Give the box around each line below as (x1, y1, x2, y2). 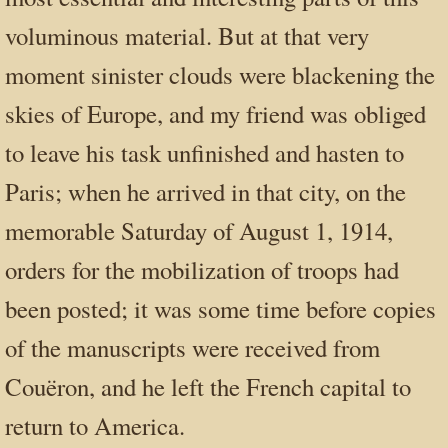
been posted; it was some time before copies (5, 291, 436, 325)
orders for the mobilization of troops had (5, 252, 399, 286)
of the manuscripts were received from (5, 330, 380, 364)
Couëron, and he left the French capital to (5, 369, 411, 403)
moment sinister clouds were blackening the (5, 57, 435, 91)
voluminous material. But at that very (5, 18, 369, 52)
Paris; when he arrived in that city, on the (5, 174, 406, 208)
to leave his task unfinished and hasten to (5, 135, 404, 169)
